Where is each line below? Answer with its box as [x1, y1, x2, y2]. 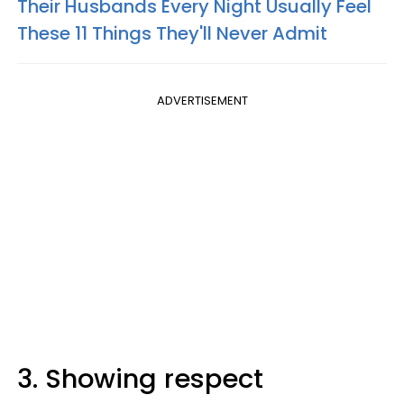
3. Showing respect [17, 361, 263, 398]
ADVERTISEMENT [156, 92, 248, 110]
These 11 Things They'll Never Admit [17, 21, 327, 47]
